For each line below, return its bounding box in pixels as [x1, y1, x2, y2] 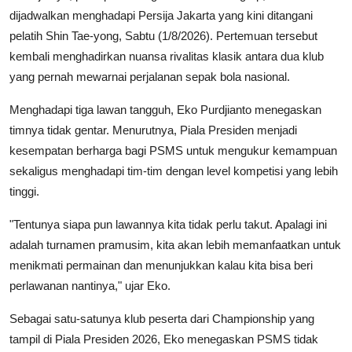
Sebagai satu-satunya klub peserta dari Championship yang [9, 311, 314, 325]
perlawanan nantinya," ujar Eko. [9, 278, 170, 292]
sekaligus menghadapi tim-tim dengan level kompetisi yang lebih [9, 163, 338, 178]
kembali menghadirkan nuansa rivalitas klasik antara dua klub [9, 49, 324, 63]
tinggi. [9, 184, 39, 198]
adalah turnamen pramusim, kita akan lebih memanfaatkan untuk [9, 237, 341, 251]
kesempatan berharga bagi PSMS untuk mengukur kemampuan [9, 143, 337, 157]
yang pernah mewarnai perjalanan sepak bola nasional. [9, 69, 290, 83]
